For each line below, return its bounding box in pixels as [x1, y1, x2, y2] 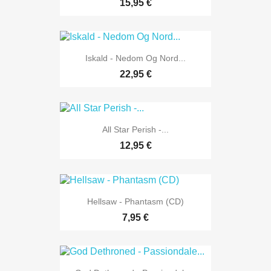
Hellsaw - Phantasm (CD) [87, 196, 184, 206]
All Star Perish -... [102, 125, 169, 135]
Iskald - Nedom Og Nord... [85, 53, 186, 64]
